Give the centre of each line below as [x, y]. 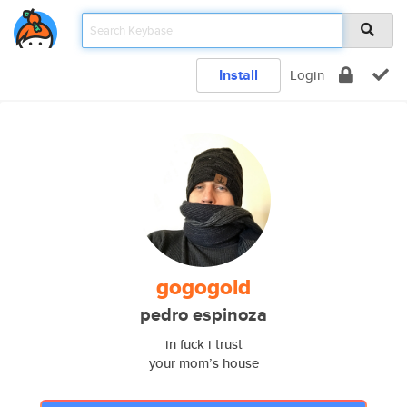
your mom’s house [203, 363]
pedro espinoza [203, 315]
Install [238, 75]
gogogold [203, 287]
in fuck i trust [203, 344]
